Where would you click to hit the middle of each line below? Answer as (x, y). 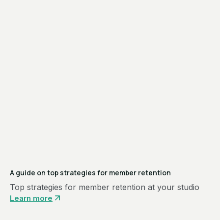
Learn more (31, 198)
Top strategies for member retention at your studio (105, 187)
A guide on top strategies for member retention (90, 173)
